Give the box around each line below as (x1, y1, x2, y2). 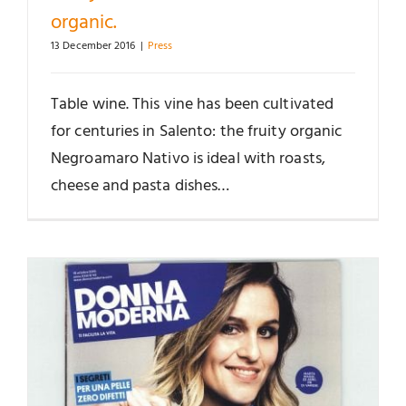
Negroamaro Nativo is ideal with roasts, (51, 145, 325, 172)
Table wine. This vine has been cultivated (51, 91, 334, 118)
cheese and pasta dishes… (51, 172, 230, 199)
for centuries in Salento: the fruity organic (51, 118, 343, 145)
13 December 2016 (51, 36, 136, 55)
